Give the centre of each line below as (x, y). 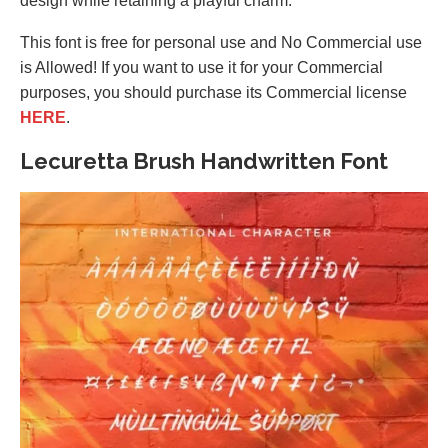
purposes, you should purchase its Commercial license (213, 92)
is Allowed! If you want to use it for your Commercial (201, 67)
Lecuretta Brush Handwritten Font (204, 161)
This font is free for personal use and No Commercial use (221, 42)
